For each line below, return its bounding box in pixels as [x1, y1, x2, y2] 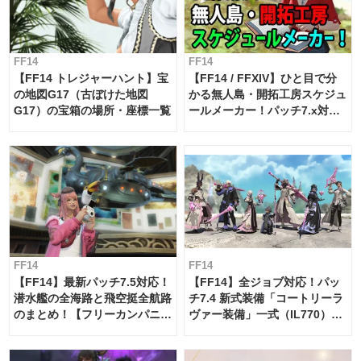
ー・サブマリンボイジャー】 [14, 324, 160, 338]
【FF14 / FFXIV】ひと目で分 [189, 72, 338, 85]
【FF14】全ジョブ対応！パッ [189, 276, 341, 289]
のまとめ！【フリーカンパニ [14, 308, 160, 322]
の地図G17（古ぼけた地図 [14, 88, 148, 102]
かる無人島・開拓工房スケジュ [189, 88, 347, 102]
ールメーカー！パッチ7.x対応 [189, 104, 341, 118]
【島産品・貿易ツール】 [189, 120, 313, 134]
